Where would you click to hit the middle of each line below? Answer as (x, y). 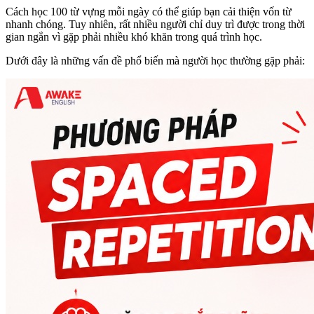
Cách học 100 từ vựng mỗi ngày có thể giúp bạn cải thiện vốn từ (149, 12)
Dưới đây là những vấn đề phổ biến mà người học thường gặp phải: (155, 61)
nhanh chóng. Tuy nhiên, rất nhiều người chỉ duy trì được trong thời (155, 25)
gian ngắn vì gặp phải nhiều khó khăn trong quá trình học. (134, 37)
